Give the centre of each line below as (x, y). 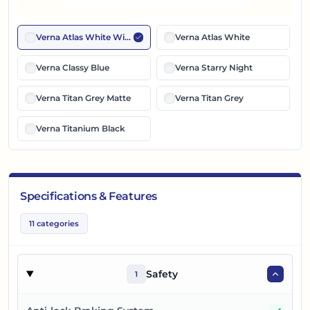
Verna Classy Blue (73, 68)
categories (57, 224)
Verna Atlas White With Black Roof (109, 37)
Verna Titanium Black (81, 129)
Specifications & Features (89, 197)
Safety (162, 274)
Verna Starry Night (214, 68)
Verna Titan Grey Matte (83, 98)
